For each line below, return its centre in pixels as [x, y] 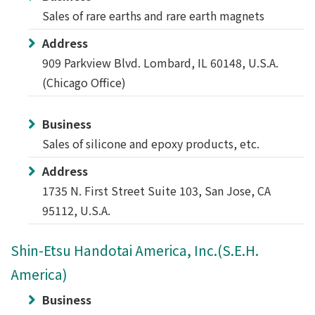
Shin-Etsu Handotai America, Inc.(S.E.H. [135, 250]
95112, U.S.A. [76, 210]
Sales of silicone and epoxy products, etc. [151, 143]
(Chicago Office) [84, 82]
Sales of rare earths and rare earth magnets [153, 15]
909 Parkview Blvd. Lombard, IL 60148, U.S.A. [160, 63]
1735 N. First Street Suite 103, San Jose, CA [156, 191]
